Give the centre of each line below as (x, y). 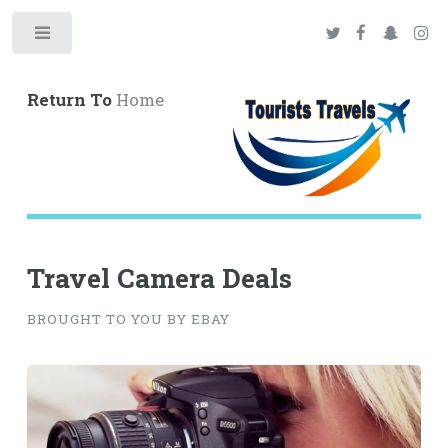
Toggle (106, 37)
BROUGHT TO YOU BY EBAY (128, 319)
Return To (69, 99)
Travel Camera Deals (159, 277)
